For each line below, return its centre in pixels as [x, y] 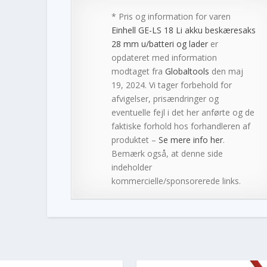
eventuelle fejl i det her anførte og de [183, 112]
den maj [226, 71]
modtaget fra [138, 71]
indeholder [131, 167]
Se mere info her [190, 139]
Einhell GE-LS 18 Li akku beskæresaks [183, 30]
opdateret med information [164, 57]
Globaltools [187, 71]
